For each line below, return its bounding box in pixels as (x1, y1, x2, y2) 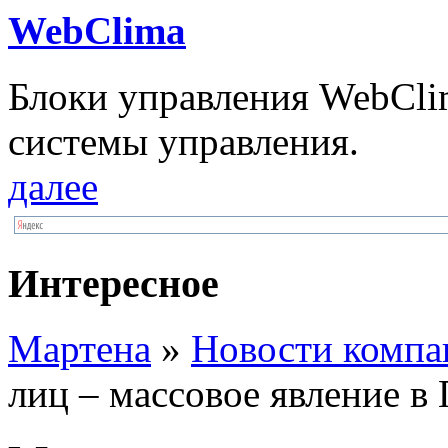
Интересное (8, 261, 219, 306)
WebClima (8, 9, 186, 53)
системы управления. (8, 120, 359, 164)
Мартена (8, 326, 151, 370)
